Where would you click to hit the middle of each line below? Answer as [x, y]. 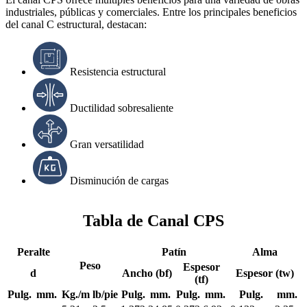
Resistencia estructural [118, 71]
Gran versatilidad [107, 144]
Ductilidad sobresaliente [122, 108]
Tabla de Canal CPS [153, 220]
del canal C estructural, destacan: [76, 24]
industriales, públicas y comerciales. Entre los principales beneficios [151, 12]
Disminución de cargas [119, 180]
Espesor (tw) [265, 273]
